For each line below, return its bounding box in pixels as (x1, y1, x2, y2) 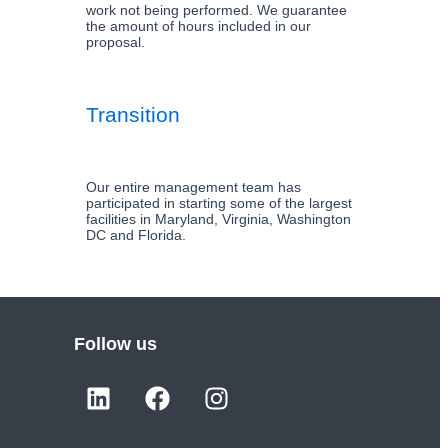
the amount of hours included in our (85, 18, 311, 34)
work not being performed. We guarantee (85, 2, 347, 18)
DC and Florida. (85, 227, 186, 243)
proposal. (85, 34, 145, 50)
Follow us (73, 334, 157, 354)
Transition (85, 103, 180, 126)
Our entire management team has (85, 179, 301, 195)
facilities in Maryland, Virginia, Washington (85, 211, 351, 227)
